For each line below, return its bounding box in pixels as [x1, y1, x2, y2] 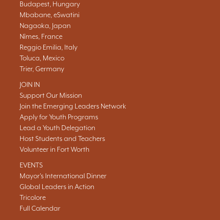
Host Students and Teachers [20, 135, 105, 142]
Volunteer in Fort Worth [20, 145, 89, 153]
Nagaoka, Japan [20, 22, 71, 29]
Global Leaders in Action [20, 183, 94, 191]
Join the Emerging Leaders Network [20, 102, 126, 110]
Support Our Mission [20, 91, 82, 99]
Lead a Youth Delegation [20, 124, 95, 132]
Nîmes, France [20, 32, 62, 40]
